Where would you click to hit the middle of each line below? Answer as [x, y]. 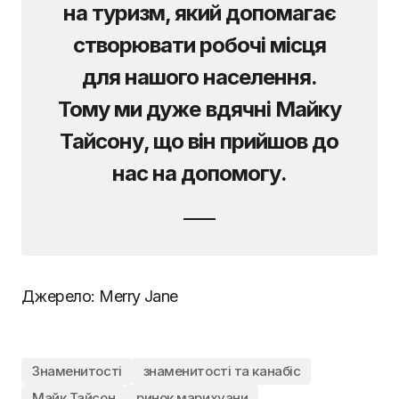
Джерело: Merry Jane [100, 296]
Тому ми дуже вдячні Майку [199, 109]
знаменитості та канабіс [222, 371]
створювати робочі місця [199, 45]
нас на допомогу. [199, 173]
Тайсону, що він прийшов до [199, 141]
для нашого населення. [199, 77]
